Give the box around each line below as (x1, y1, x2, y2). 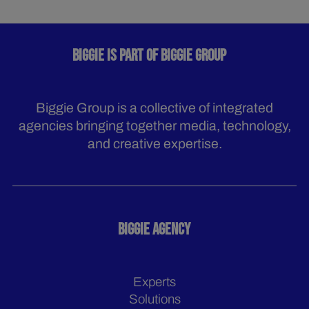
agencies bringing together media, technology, (18, 119, 291, 134)
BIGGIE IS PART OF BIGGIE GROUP (72, 46, 237, 66)
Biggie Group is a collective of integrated (36, 101, 273, 116)
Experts (133, 275, 176, 289)
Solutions (128, 292, 181, 307)
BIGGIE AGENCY (118, 219, 191, 239)
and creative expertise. (87, 137, 222, 152)
